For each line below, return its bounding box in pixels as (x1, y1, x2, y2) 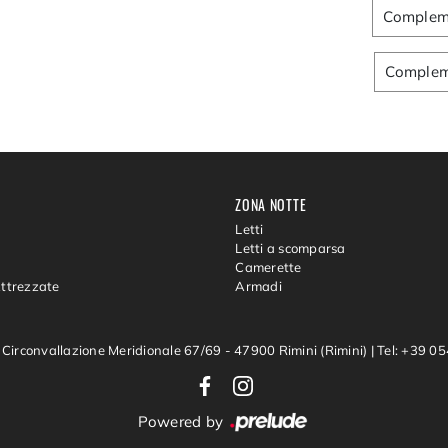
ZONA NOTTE (235, 193, 307, 215)
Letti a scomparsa (235, 240, 346, 257)
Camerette (235, 259, 302, 276)
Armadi (235, 278, 282, 295)
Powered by (137, 412, 228, 432)
